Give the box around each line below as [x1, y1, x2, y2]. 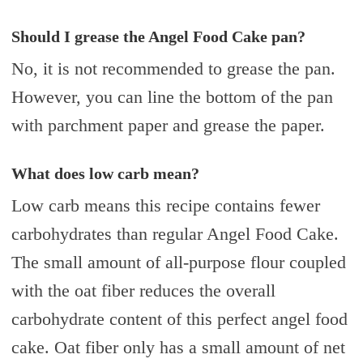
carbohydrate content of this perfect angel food [11, 308, 348, 329]
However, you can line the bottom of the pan [11, 86, 333, 107]
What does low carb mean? [11, 164, 199, 182]
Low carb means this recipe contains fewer [11, 194, 320, 216]
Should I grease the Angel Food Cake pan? [11, 27, 305, 45]
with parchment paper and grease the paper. [11, 114, 325, 135]
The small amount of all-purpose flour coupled [11, 251, 346, 272]
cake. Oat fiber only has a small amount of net [11, 336, 345, 357]
